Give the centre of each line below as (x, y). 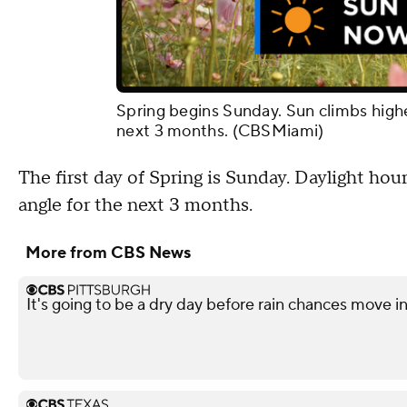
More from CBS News (108, 253)
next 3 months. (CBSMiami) (220, 132)
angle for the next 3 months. (135, 206)
